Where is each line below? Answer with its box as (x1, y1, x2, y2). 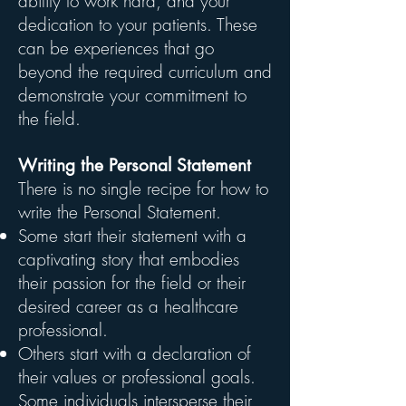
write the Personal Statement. (18, 200, 221, 224)
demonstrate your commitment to (18, 83, 246, 107)
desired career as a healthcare (18, 295, 238, 318)
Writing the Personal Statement (18, 154, 251, 177)
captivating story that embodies (18, 247, 239, 271)
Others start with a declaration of (18, 342, 251, 365)
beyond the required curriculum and (18, 60, 272, 83)
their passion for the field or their (18, 271, 246, 295)
